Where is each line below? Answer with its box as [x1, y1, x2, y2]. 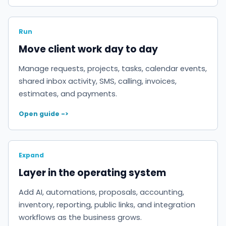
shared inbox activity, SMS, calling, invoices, [19, 76, 177, 87]
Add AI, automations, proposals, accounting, [19, 187, 184, 197]
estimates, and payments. [19, 89, 117, 99]
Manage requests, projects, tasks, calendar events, [19, 64, 207, 74]
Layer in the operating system [19, 165, 166, 180]
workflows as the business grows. [19, 212, 142, 222]
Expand [19, 150, 44, 159]
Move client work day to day [19, 42, 158, 56]
